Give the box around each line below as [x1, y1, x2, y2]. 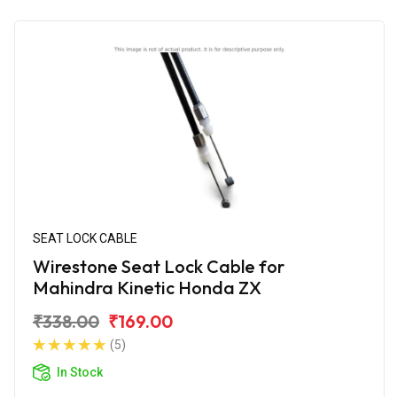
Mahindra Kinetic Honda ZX [33, 276, 261, 299]
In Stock [57, 364, 103, 379]
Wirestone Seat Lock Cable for [33, 254, 284, 277]
